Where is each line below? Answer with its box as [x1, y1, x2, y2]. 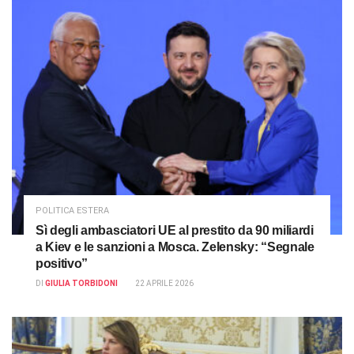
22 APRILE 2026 [135, 278, 194, 288]
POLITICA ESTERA [36, 205, 109, 216]
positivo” [36, 256, 88, 270]
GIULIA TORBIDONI [45, 278, 118, 288]
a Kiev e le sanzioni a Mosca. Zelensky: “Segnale [36, 239, 314, 254]
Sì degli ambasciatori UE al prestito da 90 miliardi [36, 223, 314, 237]
